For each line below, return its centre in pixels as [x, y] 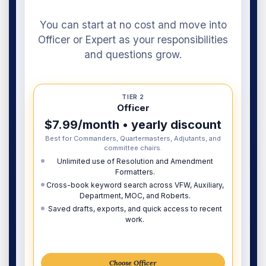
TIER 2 [133, 97]
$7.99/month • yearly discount [133, 125]
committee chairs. [133, 148]
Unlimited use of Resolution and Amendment [135, 161]
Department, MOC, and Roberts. [135, 196]
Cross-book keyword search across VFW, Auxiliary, [135, 185]
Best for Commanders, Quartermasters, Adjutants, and [133, 139]
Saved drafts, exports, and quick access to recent [135, 209]
